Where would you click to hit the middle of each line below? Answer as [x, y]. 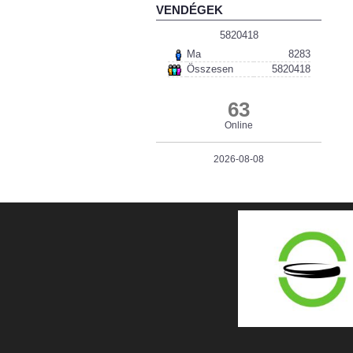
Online [239, 125]
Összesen [210, 69]
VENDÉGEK [190, 10]
